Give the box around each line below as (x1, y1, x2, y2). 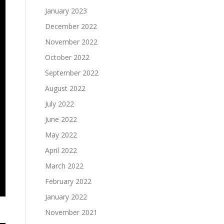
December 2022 (45, 21, 97, 31)
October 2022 (45, 52, 89, 62)
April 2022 (45, 145, 77, 155)
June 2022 (45, 114, 77, 124)
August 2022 (45, 83, 85, 93)
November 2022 (45, 37, 97, 46)
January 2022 (45, 192, 87, 201)
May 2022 (45, 130, 77, 139)
